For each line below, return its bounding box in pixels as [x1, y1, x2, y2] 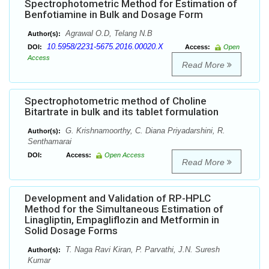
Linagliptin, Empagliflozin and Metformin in [25, 214, 219, 226]
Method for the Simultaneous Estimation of [25, 203, 223, 216]
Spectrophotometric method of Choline [25, 95, 207, 107]
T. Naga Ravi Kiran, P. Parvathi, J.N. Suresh [63, 245, 220, 255]
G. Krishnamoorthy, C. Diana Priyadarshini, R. [63, 126, 225, 136]
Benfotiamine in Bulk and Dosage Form [25, 8, 203, 21]
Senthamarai [28, 137, 71, 147]
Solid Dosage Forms [25, 225, 118, 237]
